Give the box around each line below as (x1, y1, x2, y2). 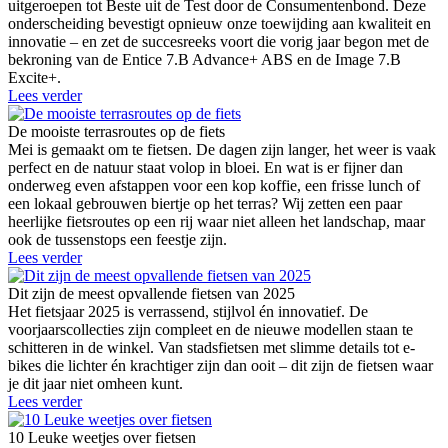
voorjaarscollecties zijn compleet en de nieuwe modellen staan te (8, 321, 413, 339)
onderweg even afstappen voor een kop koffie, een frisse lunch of (8, 177, 420, 195)
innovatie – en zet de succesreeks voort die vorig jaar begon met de (8, 33, 429, 51)
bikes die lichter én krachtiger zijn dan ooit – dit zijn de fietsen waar (8, 357, 433, 375)
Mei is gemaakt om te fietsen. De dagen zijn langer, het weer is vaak (8, 141, 436, 159)
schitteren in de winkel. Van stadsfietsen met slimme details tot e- (8, 339, 415, 357)
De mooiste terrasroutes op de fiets (8, 123, 225, 141)
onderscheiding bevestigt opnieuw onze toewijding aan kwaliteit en (8, 15, 431, 33)
